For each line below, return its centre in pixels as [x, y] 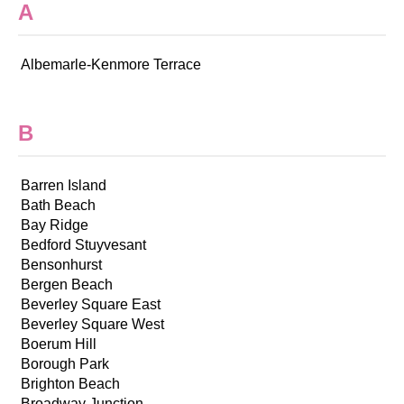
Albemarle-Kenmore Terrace [111, 64]
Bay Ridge [55, 225]
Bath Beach [58, 205]
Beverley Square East [91, 304]
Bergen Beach [67, 284]
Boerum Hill [59, 344]
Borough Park [65, 363]
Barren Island [64, 185]
